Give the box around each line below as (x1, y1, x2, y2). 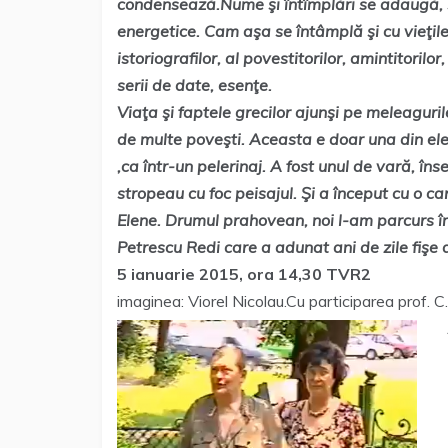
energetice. (117, 21, 204, 41)
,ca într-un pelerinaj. (117, 156, 270, 176)
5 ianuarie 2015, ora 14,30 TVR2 (117, 264, 371, 284)
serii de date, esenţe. (117, 75, 276, 95)
